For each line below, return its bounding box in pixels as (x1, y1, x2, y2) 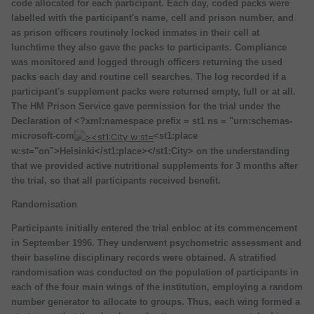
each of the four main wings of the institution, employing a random (11, 281, 303, 292)
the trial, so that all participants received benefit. (11, 175, 221, 186)
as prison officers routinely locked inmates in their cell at (11, 27, 259, 39)
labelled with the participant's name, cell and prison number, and (11, 13, 294, 24)
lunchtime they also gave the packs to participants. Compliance (11, 42, 287, 53)
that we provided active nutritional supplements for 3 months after (11, 160, 298, 171)
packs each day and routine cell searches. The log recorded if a (11, 71, 286, 83)
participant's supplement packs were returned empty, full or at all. (11, 86, 296, 97)
